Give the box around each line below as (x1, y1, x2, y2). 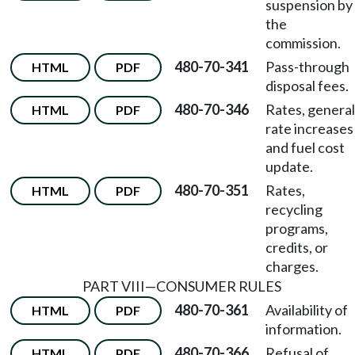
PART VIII (82, 277, 145, 295)
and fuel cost (265, 139, 345, 156)
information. (265, 320, 342, 338)
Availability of (265, 301, 348, 319)
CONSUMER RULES (156, 277, 281, 295)
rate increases (265, 120, 353, 137)
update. (265, 158, 313, 175)
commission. (265, 34, 341, 52)
